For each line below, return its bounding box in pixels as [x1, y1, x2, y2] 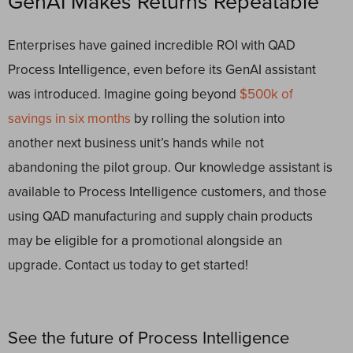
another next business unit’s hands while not [8, 134, 264, 151]
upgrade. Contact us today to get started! [8, 256, 248, 273]
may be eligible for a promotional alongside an [8, 232, 282, 249]
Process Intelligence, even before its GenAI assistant [8, 61, 316, 78]
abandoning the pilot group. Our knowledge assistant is [8, 158, 333, 176]
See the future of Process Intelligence [8, 327, 289, 348]
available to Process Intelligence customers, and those [8, 183, 327, 200]
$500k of [240, 85, 293, 102]
